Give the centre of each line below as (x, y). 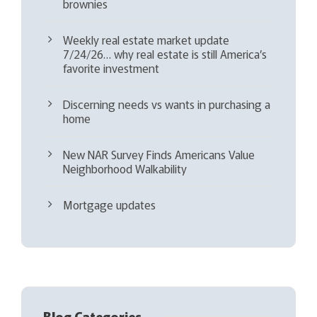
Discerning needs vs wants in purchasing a (167, 104)
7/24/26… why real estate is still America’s (165, 53)
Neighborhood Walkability (125, 168)
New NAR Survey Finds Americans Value (159, 154)
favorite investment (111, 68)
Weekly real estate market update (146, 39)
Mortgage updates (109, 204)
